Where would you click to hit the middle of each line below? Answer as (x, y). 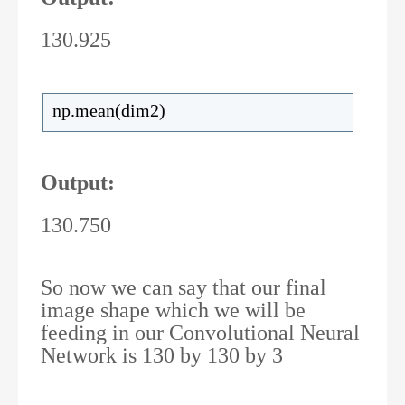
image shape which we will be (173, 310)
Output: (78, 182)
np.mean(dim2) (109, 110)
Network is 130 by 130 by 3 (162, 355)
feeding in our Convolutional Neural (200, 332)
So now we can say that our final (184, 287)
